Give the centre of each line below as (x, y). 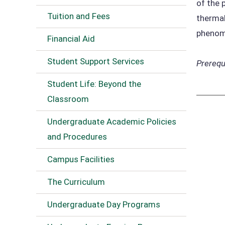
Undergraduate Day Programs (104, 204)
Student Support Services (96, 61)
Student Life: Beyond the (94, 84)
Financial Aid (71, 39)
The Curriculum (76, 182)
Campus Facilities (81, 159)
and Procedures (77, 137)
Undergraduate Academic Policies (112, 122)
